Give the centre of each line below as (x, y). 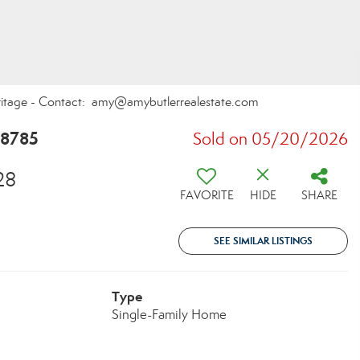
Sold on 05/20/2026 (270, 139)
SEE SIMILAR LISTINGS (263, 241)
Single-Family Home (169, 315)
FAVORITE (207, 195)
